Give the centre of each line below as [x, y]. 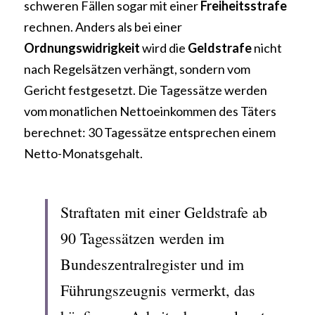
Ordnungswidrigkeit [83, 48]
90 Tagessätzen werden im [142, 238]
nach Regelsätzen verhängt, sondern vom [137, 69]
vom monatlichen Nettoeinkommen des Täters [150, 111]
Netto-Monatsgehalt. [83, 153]
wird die [165, 48]
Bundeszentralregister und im [152, 264]
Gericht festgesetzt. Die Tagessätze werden [146, 90]
